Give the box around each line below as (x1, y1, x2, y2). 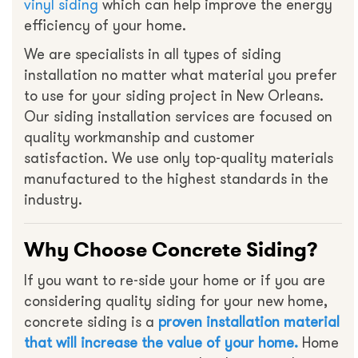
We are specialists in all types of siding (24, 45, 281, 65)
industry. (24, 190, 82, 210)
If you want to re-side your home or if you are (24, 271, 325, 291)
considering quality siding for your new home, (24, 292, 328, 312)
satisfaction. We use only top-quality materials (24, 149, 333, 169)
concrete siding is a (24, 312, 158, 332)
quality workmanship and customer (24, 128, 255, 148)
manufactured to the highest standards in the (24, 169, 328, 189)
